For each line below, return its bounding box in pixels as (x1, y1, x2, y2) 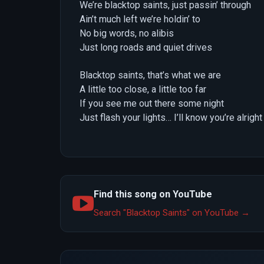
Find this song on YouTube (94, 189, 212, 200)
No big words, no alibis (80, 28, 174, 39)
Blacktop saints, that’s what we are (80, 69, 221, 81)
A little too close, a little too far (80, 83, 206, 95)
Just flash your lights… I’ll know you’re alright (80, 111, 262, 123)
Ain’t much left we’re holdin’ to (80, 14, 200, 25)
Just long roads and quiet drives (80, 42, 212, 54)
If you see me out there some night (80, 97, 224, 109)
